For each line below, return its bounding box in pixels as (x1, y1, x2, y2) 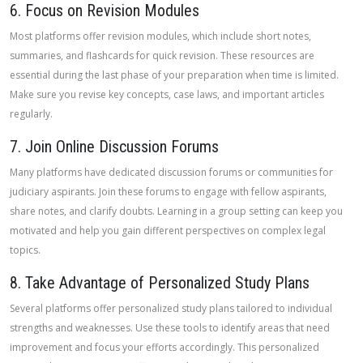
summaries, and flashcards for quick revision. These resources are (10, 49, 314, 62)
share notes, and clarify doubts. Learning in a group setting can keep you (10, 204, 343, 218)
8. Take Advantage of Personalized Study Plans (10, 273, 310, 293)
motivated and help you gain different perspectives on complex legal (10, 224, 326, 237)
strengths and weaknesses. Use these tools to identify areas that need (10, 321, 330, 335)
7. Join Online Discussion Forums (10, 137, 219, 156)
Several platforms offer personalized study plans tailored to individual (10, 301, 332, 315)
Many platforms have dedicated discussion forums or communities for (10, 165, 333, 179)
